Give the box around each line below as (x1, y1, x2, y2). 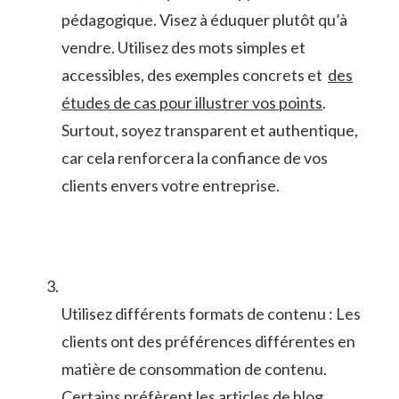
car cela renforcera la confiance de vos (61, 148, 328, 168)
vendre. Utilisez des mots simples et (61, 37, 305, 58)
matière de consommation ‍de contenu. (61, 359, 327, 379)
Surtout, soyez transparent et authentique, (61, 120, 358, 141)
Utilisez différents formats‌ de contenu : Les (61, 304, 361, 324)
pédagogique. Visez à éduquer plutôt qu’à (61, 10, 347, 30)
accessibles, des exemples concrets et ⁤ (61, 65, 328, 85)
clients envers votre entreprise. (61, 175, 280, 196)
